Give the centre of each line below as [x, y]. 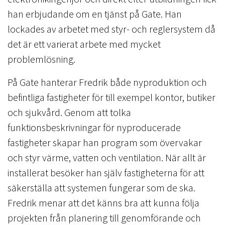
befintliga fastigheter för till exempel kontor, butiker [111, 97]
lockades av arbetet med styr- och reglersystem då [111, 29]
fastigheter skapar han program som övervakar [105, 142]
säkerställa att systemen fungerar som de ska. [101, 187]
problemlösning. [42, 59]
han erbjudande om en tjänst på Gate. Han [95, 14]
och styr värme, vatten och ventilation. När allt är [107, 157]
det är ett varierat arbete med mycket [84, 44]
